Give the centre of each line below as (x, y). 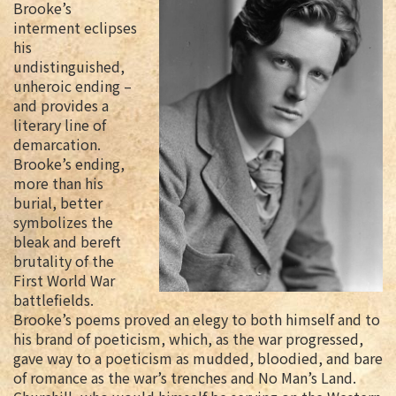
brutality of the (64, 261)
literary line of (60, 125)
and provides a (61, 106)
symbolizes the (63, 222)
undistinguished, (69, 67)
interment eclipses (75, 28)
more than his (58, 183)
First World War (64, 281)
